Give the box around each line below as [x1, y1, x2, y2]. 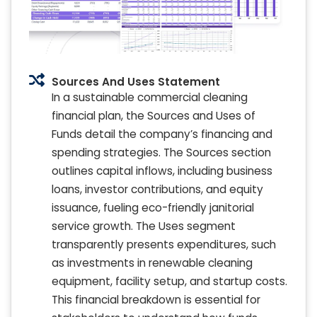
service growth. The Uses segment [52, 219, 236, 234]
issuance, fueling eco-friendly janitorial [52, 200, 254, 216]
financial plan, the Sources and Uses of [52, 108, 255, 124]
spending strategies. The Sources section [52, 145, 271, 161]
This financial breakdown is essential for [52, 292, 260, 308]
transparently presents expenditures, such [52, 237, 276, 253]
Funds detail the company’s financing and [52, 127, 272, 142]
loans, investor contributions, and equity [52, 182, 263, 197]
